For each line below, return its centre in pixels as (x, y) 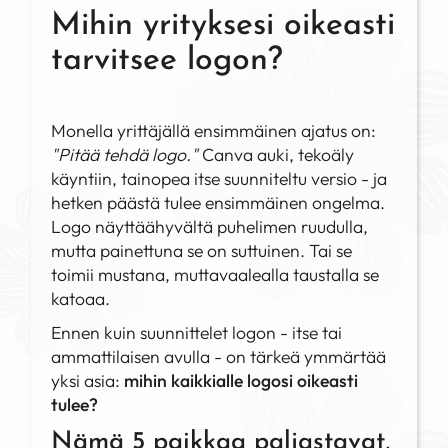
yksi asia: (88, 381)
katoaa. (81, 299)
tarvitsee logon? (167, 61)
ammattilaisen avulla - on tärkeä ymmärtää (219, 357)
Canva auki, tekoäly (278, 155)
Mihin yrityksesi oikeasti (223, 26)
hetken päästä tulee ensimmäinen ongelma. (218, 203)
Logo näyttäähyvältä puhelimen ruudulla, (210, 227)
